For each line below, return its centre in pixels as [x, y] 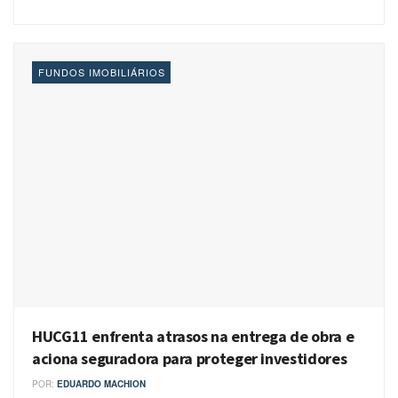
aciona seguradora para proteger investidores [190, 359]
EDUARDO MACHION [101, 384]
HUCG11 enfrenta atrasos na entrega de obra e [193, 337]
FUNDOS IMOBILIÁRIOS [102, 72]
